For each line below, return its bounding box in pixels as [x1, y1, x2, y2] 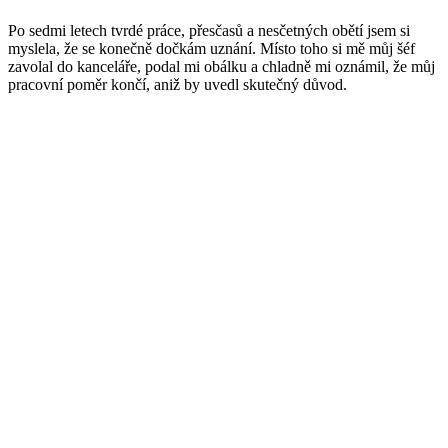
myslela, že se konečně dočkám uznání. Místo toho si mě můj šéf [8, 40, 415, 58]
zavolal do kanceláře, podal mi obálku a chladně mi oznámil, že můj [8, 58, 435, 76]
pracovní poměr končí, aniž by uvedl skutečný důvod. [8, 76, 347, 94]
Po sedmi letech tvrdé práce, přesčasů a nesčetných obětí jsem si [8, 22, 410, 40]
